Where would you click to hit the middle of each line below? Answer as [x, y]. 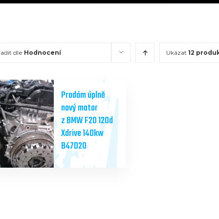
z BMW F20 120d [87, 121]
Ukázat [177, 53]
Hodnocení [43, 53]
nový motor [80, 108]
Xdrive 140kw [83, 134]
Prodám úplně [83, 96]
